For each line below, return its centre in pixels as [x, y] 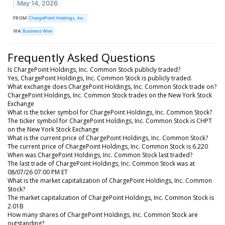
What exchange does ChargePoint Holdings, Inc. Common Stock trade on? [112, 86]
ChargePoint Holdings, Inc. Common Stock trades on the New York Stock [110, 95]
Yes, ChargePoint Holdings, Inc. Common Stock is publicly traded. [100, 78]
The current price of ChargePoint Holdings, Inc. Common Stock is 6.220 [108, 146]
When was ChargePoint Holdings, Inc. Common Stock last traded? [100, 155]
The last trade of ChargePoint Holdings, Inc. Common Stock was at [101, 163]
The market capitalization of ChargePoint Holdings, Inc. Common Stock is [111, 197]
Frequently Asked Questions [81, 57]
